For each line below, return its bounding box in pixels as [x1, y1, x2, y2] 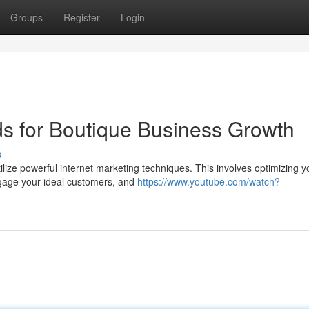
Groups [10, 10, 43, 24]
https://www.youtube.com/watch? [137, 175, 280, 188]
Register [63, 10, 100, 24]
